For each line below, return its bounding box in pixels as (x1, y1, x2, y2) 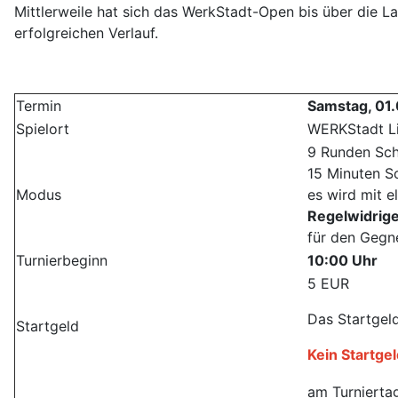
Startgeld (16, 317, 79, 336)
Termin (16, 97, 61, 115)
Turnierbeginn (16, 251, 107, 270)
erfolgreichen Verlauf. (14, 24, 158, 43)
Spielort (16, 120, 69, 139)
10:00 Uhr (307, 251, 378, 270)
